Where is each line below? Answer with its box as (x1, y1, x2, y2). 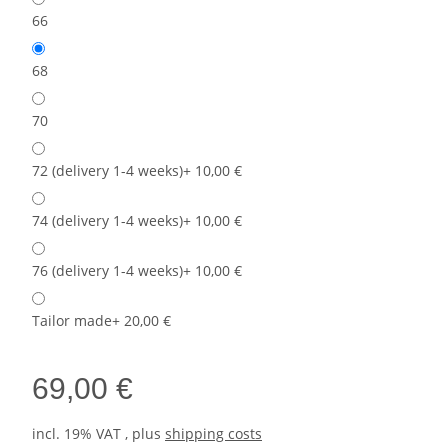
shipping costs (165, 424, 262, 444)
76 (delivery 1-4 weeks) (32, 261, 183, 281)
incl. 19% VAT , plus (32, 424, 165, 444)
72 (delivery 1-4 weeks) (32, 161, 183, 181)
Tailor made (32, 311, 112, 331)
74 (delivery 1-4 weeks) (32, 211, 183, 231)
